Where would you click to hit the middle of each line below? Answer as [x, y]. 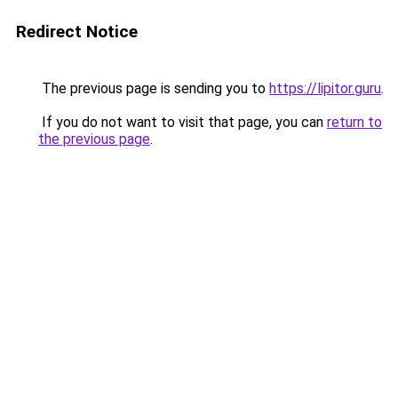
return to [354, 122]
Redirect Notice [77, 32]
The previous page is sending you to [154, 88]
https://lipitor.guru [325, 88]
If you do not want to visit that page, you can [183, 122]
